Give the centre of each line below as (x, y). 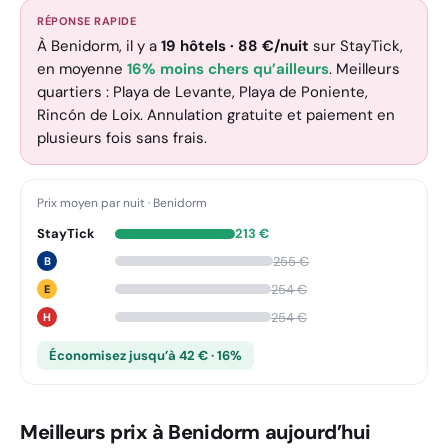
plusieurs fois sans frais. (122, 138)
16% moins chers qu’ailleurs (228, 69)
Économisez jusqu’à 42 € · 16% (145, 355)
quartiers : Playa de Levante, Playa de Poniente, (202, 92)
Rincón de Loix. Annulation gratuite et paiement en (216, 115)
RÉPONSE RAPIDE (86, 21)
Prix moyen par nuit (91, 203)
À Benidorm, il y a (99, 46)
